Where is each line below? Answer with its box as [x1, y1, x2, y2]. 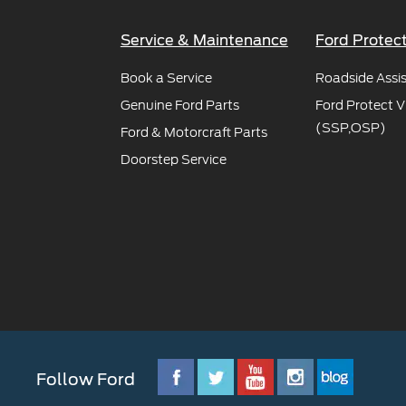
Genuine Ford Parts [120, 98, 239, 112]
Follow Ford [36, 370, 135, 389]
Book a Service [120, 71, 212, 85]
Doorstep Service [120, 152, 227, 167]
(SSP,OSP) [315, 121, 387, 135]
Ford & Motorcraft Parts [120, 125, 267, 140]
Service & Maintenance [120, 32, 288, 49]
